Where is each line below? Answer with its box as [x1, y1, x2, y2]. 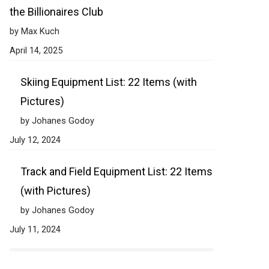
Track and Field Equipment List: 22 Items [20, 165, 213, 178]
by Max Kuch [10, 26, 59, 37]
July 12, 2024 [10, 134, 61, 145]
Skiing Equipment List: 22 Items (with [20, 76, 197, 88]
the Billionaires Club [10, 5, 103, 18]
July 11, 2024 [10, 224, 61, 235]
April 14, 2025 [10, 45, 62, 56]
